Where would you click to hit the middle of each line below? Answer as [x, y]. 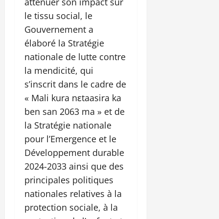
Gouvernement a [59, 30]
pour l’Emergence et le [70, 139]
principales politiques [69, 180]
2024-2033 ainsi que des [74, 166]
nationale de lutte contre [75, 57]
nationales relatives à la [73, 194]
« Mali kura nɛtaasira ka [73, 98]
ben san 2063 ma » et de [75, 112]
